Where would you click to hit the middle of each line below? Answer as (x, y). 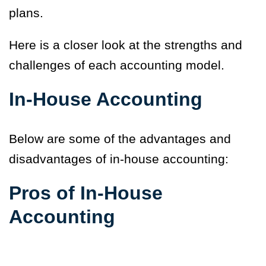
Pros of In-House (86, 193)
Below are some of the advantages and (120, 139)
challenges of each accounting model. (117, 65)
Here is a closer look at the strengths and (126, 45)
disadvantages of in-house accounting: (119, 159)
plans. (26, 13)
